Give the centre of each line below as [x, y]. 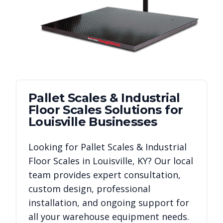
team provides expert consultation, [105, 175]
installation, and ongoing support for [109, 203]
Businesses [121, 122]
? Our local [170, 161]
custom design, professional [89, 189]
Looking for [55, 147]
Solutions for [142, 110]
